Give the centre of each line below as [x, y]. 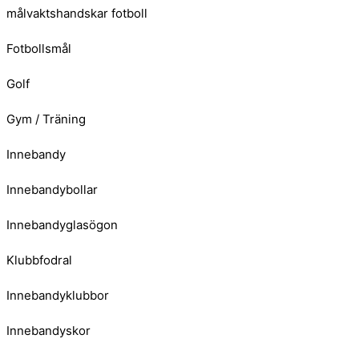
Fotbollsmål [39, 49]
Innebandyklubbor [58, 296]
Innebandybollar [52, 190]
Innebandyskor [48, 331]
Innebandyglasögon [62, 225]
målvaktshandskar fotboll [77, 14]
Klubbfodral [39, 260]
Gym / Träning [46, 119]
